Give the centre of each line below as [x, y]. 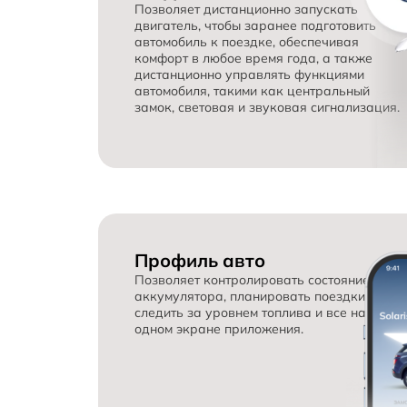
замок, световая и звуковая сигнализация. [267, 108]
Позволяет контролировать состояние [254, 280]
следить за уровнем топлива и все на [252, 313]
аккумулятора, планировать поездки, [253, 297]
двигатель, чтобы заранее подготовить [257, 26]
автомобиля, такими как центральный [254, 91]
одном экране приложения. [219, 329]
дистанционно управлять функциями [251, 75]
